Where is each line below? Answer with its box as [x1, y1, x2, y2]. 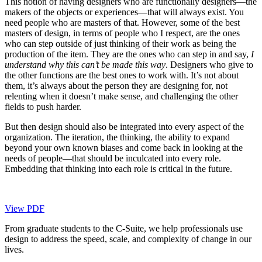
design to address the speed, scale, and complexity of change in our [5, 233, 251, 244]
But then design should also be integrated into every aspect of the [5, 121, 244, 132]
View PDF [5, 203, 44, 213]
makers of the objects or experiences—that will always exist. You [5, 6, 244, 17]
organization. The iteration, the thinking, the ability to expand [5, 132, 230, 142]
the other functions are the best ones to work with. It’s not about [5, 70, 239, 80]
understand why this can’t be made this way [5, 59, 166, 70]
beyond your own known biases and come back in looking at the [5, 142, 243, 153]
